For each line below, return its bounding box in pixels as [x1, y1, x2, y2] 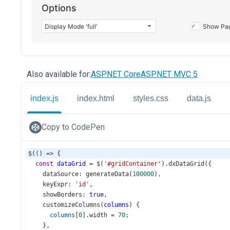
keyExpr [43, 181, 68, 188]
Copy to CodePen [42, 122, 105, 132]
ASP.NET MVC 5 [141, 69, 198, 79]
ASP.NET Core [91, 69, 141, 79]
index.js [30, 93, 59, 103]
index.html [77, 93, 114, 103]
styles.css [133, 93, 168, 103]
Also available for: [27, 69, 91, 79]
